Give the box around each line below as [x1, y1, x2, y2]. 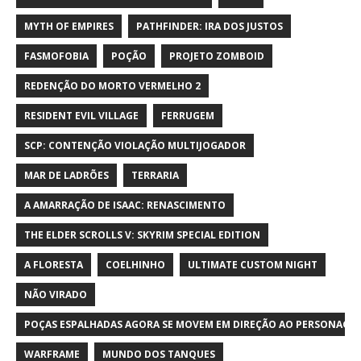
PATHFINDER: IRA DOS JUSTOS [136, 19, 283, 33]
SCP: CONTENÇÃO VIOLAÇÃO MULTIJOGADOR [24, 138, 246, 152]
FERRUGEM [161, 108, 214, 122]
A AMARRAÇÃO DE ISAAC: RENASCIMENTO [24, 197, 226, 212]
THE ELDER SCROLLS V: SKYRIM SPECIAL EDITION [24, 227, 260, 242]
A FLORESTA [24, 257, 83, 272]
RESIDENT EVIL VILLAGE [24, 108, 139, 122]
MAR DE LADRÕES [24, 168, 109, 182]
